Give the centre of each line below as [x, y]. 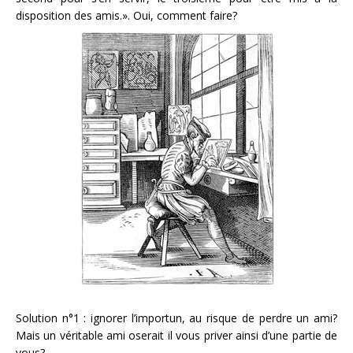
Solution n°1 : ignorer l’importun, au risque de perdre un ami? [176, 318]
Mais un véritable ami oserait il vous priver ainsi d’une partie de [176, 335]
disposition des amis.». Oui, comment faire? [126, 15]
